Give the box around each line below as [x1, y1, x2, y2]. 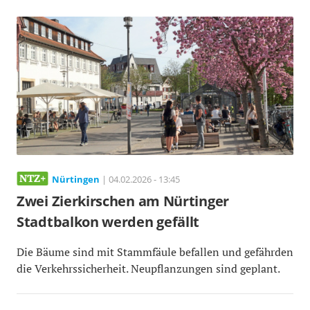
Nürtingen [52, 173, 100, 186]
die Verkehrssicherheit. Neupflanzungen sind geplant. [17, 261, 280, 277]
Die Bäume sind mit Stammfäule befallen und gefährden [17, 244, 293, 260]
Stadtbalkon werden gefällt [17, 212, 200, 232]
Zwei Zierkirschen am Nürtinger [17, 192, 230, 211]
